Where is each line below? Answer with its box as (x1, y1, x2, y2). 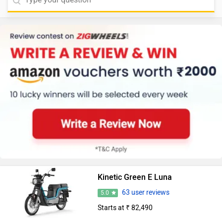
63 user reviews (121, 188, 169, 197)
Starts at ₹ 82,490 (97, 204, 153, 213)
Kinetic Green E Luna (97, 172, 172, 182)
